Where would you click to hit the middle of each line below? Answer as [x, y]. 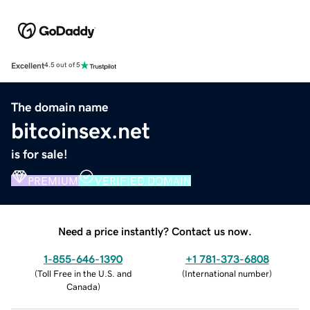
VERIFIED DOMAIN [143, 180]
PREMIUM [53, 180]
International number [227, 273]
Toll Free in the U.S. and [84, 273]
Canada [82, 286]
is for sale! [39, 154]
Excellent [28, 65]
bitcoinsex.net [81, 130]
